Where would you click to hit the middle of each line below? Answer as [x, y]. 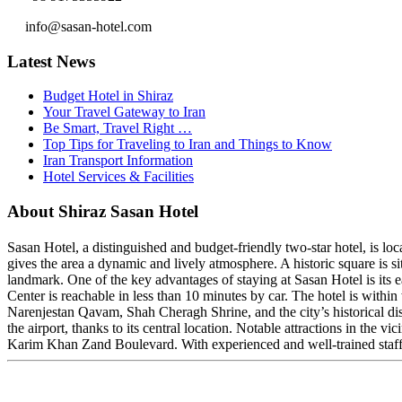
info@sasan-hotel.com [87, 26]
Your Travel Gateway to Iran [124, 112]
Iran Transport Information [118, 161]
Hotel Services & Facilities [118, 177]
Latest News [51, 61]
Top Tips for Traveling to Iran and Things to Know [188, 144]
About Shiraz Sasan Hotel [103, 212]
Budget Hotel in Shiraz [108, 96]
